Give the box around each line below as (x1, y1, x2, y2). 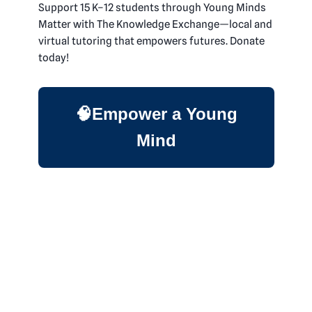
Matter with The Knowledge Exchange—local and (38, 17, 272, 31)
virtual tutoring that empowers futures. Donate (38, 34, 265, 47)
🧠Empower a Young (75, 104, 237, 123)
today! (38, 51, 69, 64)
